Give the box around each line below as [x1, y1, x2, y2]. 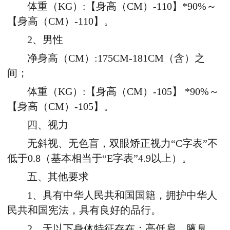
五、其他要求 [27, 171, 89, 183]
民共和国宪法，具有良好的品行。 [7, 205, 161, 216]
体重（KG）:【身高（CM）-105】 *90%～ [27, 86, 220, 98]
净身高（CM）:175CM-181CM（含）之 [27, 53, 205, 64]
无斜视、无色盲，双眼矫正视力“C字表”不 [27, 138, 218, 149]
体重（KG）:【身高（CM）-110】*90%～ [27, 1, 217, 12]
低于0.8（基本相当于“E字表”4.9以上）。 [7, 153, 192, 164]
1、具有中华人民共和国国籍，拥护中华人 [27, 190, 218, 201]
